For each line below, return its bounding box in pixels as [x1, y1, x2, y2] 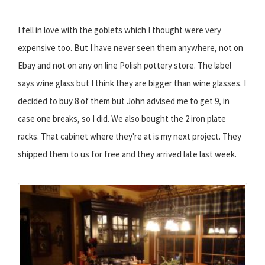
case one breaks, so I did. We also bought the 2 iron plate [18, 113, 226, 125]
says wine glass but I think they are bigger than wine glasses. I [18, 77, 246, 89]
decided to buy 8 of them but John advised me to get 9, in [18, 95, 230, 107]
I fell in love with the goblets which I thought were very [18, 24, 221, 36]
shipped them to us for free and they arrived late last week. [18, 148, 237, 160]
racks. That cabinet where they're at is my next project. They [18, 131, 241, 143]
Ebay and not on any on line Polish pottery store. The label [18, 60, 231, 72]
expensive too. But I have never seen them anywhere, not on [18, 42, 243, 54]
